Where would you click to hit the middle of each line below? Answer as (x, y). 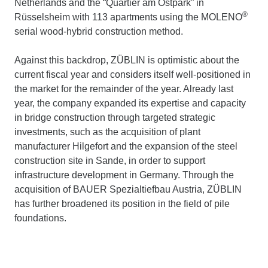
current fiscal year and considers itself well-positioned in (133, 74)
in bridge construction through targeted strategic (115, 118)
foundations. (40, 218)
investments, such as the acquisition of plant (107, 132)
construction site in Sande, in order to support (110, 161)
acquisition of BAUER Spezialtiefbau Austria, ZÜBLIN (128, 189)
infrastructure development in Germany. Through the (124, 175)
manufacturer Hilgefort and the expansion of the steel (126, 146)
